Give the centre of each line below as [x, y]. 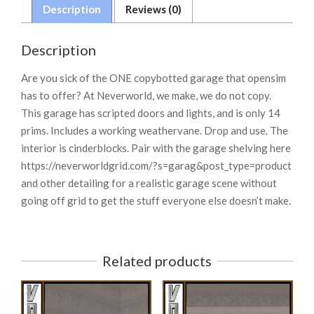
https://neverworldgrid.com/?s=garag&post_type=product [156, 165]
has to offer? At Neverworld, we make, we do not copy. [146, 95]
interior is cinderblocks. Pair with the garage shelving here [156, 148]
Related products [157, 261]
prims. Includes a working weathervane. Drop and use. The [155, 130]
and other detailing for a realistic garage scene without [149, 183]
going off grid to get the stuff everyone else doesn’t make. [156, 200]
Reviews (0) [153, 9]
